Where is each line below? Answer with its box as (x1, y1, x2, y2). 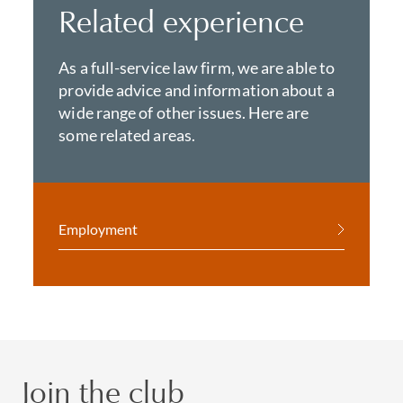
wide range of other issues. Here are (58, 103, 309, 122)
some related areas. (58, 125, 196, 145)
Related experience (58, 3, 305, 40)
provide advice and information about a (58, 80, 335, 100)
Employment (58, 220, 139, 237)
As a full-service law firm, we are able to (58, 58, 336, 77)
